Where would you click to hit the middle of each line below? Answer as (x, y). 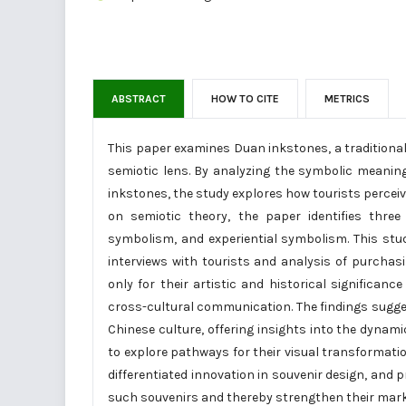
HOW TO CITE (245, 98)
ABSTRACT (139, 98)
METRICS (347, 98)
